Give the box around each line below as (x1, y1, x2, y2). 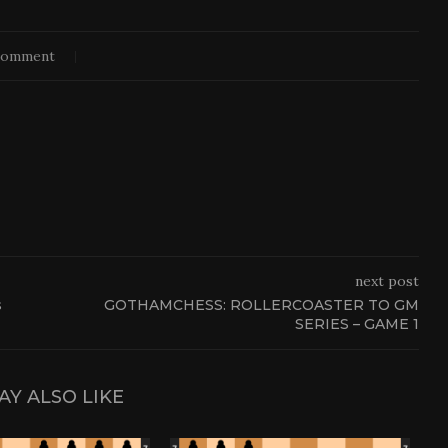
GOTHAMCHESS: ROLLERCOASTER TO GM (103, 295, 419, 314)
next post (354, 271, 419, 290)
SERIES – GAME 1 (294, 314, 419, 333)
